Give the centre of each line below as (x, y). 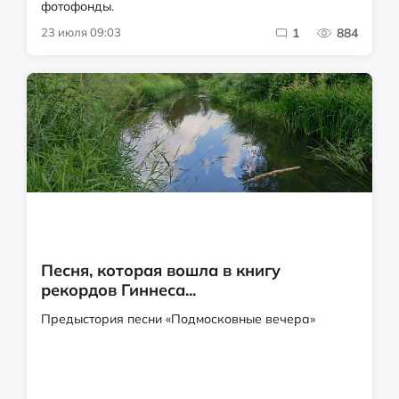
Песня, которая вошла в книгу (161, 271)
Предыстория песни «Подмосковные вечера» (178, 319)
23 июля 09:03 (81, 33)
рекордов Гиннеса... (118, 290)
